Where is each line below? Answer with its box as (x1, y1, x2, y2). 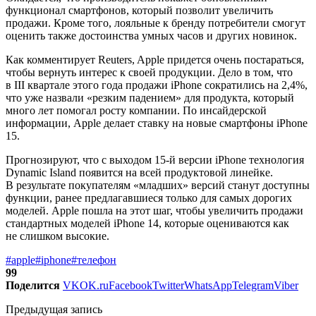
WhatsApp (184, 279, 232, 291)
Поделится (6, 279, 60, 291)
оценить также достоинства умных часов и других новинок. (6, 29, 297, 42)
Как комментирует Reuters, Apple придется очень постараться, (6, 53, 304, 66)
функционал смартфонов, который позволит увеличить (6, 4, 273, 16)
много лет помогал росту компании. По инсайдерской (6, 104, 267, 116)
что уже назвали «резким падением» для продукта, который (6, 91, 294, 104)
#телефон (71, 253, 116, 266)
